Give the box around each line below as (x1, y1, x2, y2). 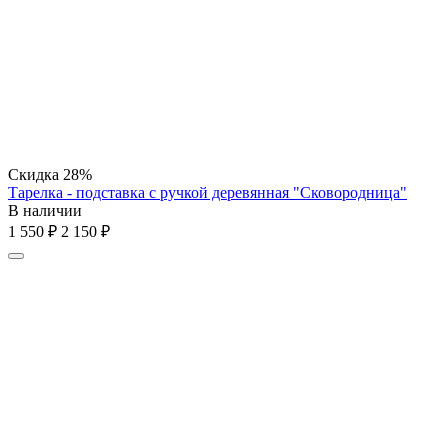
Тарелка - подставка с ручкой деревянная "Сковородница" (8, 183, 407, 201)
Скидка (8, 165, 63, 183)
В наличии (8, 201, 82, 219)
